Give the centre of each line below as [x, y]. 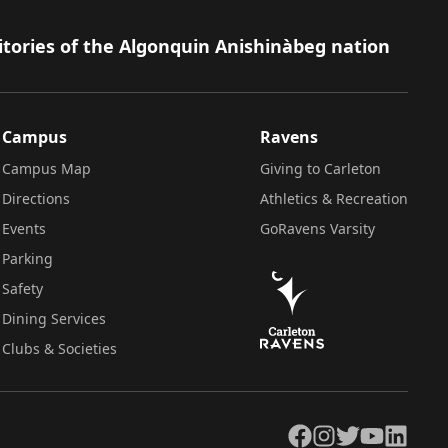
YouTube [387, 432]
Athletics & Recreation [334, 198]
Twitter [358, 432]
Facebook [318, 432]
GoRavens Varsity [317, 228]
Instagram [346, 432]
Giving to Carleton [320, 168]
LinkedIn [412, 432]
